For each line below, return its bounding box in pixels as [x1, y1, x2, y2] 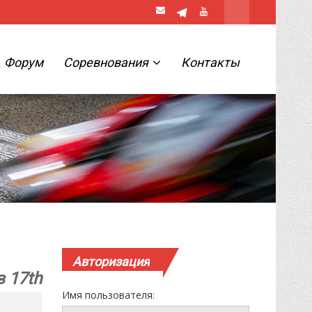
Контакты [180, 55, 240, 70]
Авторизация [72, 254, 150, 269]
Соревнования [63, 55, 151, 70]
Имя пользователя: [62, 288, 155, 302]
